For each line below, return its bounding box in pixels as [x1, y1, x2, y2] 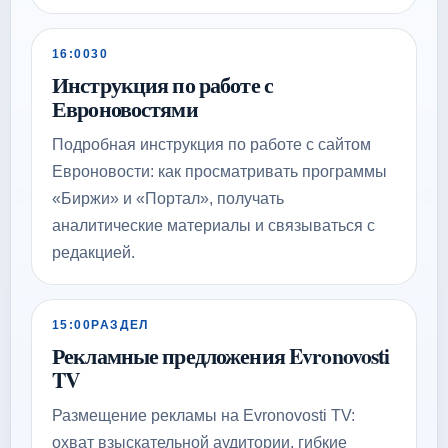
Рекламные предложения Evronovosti [52, 340, 390, 371]
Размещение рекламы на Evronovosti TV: [52, 407, 355, 424]
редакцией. [52, 244, 135, 261]
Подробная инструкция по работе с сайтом [52, 136, 371, 153]
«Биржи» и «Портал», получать [52, 190, 284, 207]
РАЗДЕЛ [91, 318, 149, 332]
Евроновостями [52, 93, 198, 124]
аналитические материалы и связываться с [52, 217, 375, 234]
